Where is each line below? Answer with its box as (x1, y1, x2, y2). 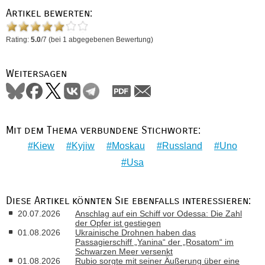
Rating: (6, 35, 31, 44)
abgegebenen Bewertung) (67, 35, 153, 44)
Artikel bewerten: (6, 7, 92, 20)
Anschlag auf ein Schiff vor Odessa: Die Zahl (75, 208, 242, 218)
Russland (162, 141, 202, 151)
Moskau (112, 141, 145, 151)
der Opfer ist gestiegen (75, 218, 161, 228)
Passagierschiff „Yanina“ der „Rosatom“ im (75, 237, 234, 247)
